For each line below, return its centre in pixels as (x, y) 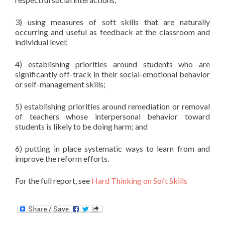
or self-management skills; (60, 84)
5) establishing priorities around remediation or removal (113, 106)
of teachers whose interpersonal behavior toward (113, 116)
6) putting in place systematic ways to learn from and (113, 148)
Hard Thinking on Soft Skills (139, 181)
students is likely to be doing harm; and (81, 126)
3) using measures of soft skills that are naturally (113, 22)
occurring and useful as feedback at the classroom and (113, 32)
